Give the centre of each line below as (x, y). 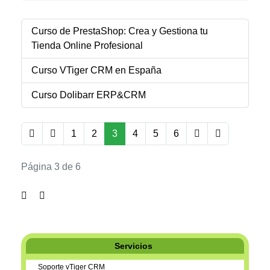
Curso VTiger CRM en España (96, 70)
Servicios (133, 246)
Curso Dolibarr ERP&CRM (89, 95)
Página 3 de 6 (51, 167)
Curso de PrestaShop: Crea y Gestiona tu (120, 31)
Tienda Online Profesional (87, 46)
